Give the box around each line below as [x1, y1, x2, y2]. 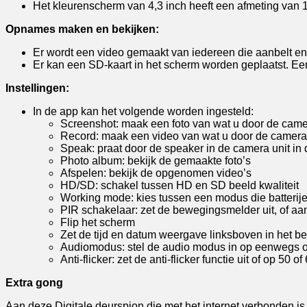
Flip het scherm [60, 216, 135, 228]
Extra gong [5, 276, 63, 288]
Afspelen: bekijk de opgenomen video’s [60, 167, 251, 179]
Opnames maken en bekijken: [5, 23, 159, 35]
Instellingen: [5, 82, 69, 94]
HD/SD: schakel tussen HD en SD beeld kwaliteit [60, 179, 299, 191]
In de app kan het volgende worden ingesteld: [33, 105, 254, 117]
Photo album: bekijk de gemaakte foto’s [60, 154, 251, 167]
